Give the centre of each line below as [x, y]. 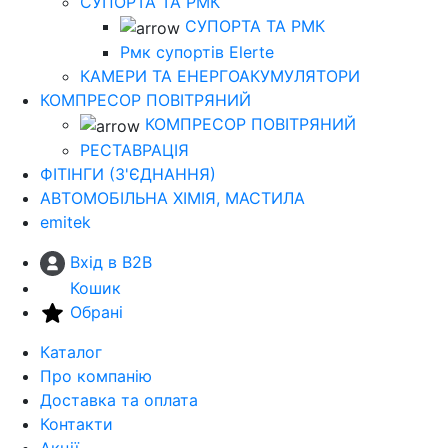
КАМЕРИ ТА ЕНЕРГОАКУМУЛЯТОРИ [220, 76]
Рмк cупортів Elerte [197, 52]
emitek [65, 221]
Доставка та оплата [119, 399]
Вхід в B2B [111, 261]
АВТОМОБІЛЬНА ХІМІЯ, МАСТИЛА [172, 197]
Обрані [96, 311]
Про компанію [96, 375]
